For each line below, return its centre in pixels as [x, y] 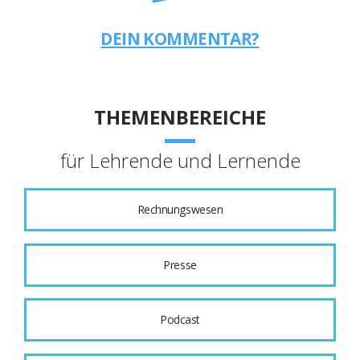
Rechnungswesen [180, 210]
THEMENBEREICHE [180, 117]
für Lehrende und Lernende [180, 161]
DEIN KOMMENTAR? [180, 38]
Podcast [180, 320]
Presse [180, 264]
